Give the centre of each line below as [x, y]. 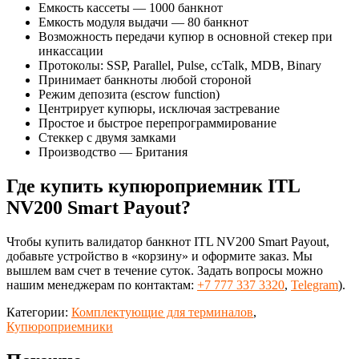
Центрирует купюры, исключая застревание [159, 108]
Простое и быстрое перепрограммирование [157, 123]
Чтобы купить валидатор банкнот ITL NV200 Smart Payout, [168, 241]
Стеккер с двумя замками [107, 137]
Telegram [315, 284]
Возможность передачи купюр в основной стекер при [186, 36]
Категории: [39, 312]
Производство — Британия [113, 151]
